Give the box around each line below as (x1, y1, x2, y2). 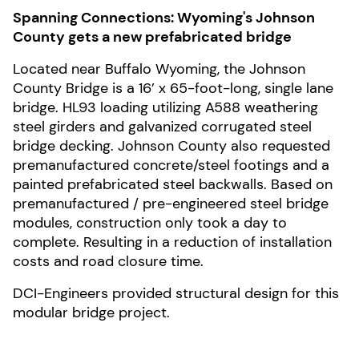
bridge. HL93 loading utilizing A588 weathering (13, 98, 318, 117)
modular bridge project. (13, 303, 170, 322)
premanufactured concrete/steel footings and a (13, 155, 329, 175)
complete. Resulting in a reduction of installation (13, 232, 332, 252)
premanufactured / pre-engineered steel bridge (13, 194, 329, 213)
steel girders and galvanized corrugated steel (13, 117, 312, 136)
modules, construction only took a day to (13, 213, 287, 232)
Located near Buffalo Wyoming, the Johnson (13, 59, 305, 79)
